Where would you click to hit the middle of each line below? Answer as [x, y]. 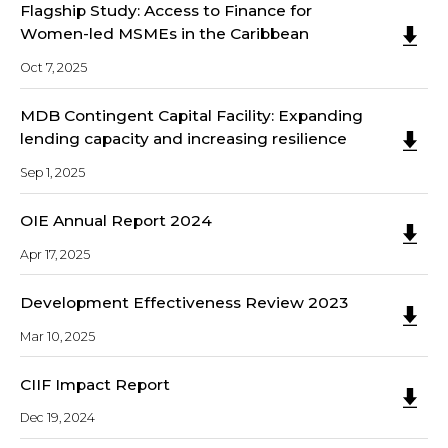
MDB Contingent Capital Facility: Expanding [191, 116]
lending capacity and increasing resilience [183, 139]
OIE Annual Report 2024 [116, 221]
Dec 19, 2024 [57, 418]
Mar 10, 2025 [57, 336]
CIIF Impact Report [95, 384]
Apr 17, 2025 [55, 254]
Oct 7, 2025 [53, 67]
